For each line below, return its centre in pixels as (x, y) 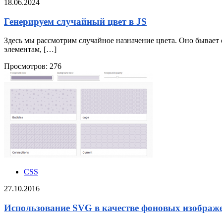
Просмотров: (26, 66)
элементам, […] (30, 50)
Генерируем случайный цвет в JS (75, 21)
